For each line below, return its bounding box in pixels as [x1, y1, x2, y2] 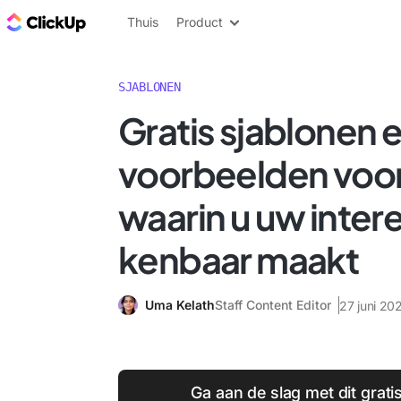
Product [176, 14, 223, 30]
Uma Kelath [145, 297, 215, 312]
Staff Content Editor [215, 297, 331, 312]
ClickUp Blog [90, 12, 180, 31]
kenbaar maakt [118, 236, 359, 282]
